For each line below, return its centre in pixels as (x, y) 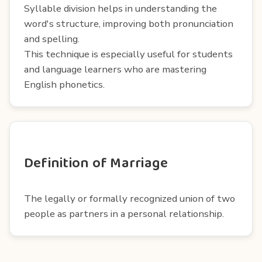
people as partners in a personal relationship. (124, 213)
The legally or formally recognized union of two (130, 198)
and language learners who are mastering (115, 69)
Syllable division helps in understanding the (120, 8)
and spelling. (52, 39)
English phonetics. (64, 84)
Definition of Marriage (96, 163)
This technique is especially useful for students (128, 54)
